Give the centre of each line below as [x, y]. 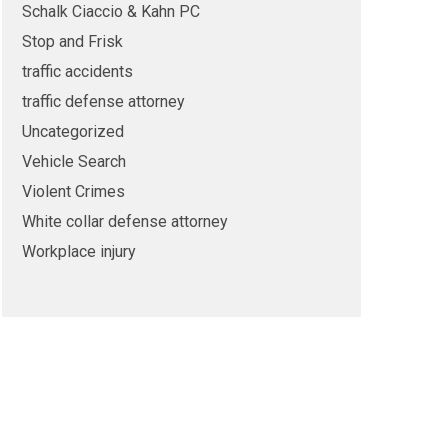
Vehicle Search [73, 161]
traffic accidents [77, 71]
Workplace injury [78, 251]
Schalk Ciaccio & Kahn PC [110, 11]
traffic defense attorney [103, 101]
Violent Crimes [73, 191]
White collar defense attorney [124, 221]
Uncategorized [72, 131]
